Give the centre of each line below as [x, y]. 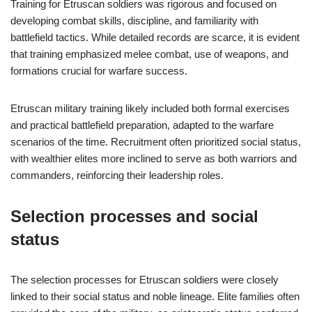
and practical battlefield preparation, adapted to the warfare [142, 125]
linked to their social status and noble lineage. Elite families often [155, 296]
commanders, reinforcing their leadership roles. [117, 175]
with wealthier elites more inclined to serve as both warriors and [154, 158]
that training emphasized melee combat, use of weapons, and [149, 54]
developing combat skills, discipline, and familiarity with [134, 21]
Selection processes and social [134, 216]
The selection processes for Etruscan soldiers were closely [145, 280]
